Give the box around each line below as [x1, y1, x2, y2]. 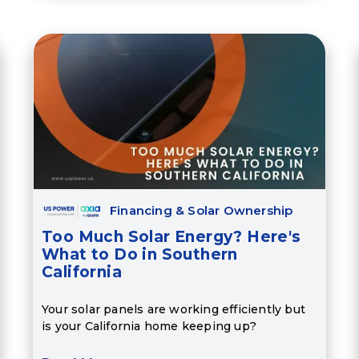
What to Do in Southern [41, 245, 238, 264]
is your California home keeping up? [41, 318, 256, 333]
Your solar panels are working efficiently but [41, 301, 305, 317]
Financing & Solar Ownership [109, 203, 293, 219]
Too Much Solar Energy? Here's [41, 228, 301, 247]
